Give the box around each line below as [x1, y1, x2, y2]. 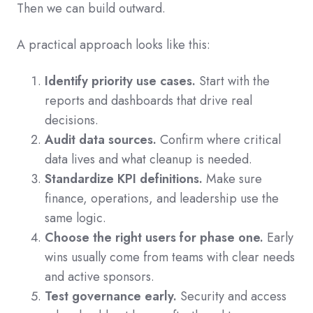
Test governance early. [45, 287, 177, 306]
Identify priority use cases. [45, 72, 196, 91]
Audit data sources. [45, 131, 156, 150]
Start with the [196, 72, 270, 91]
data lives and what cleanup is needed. [45, 150, 252, 169]
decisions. [45, 111, 99, 130]
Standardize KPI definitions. [45, 170, 203, 189]
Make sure [203, 170, 262, 189]
